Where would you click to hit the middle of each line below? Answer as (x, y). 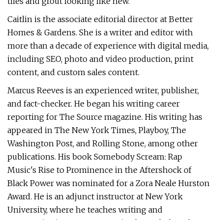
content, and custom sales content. (73, 72)
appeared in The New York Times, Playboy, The (97, 130)
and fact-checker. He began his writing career (94, 104)
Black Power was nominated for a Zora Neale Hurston (109, 183)
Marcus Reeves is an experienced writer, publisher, (103, 90)
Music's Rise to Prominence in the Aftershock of (99, 170)
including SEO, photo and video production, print (100, 59)
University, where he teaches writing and (85, 210)
